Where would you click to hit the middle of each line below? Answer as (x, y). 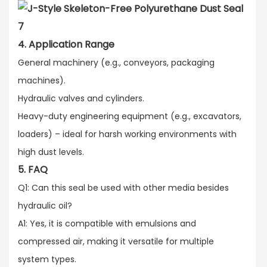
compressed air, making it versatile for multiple (116, 241)
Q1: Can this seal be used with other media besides (123, 187)
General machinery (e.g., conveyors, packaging (116, 62)
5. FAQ (33, 169)
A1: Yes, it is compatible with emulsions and (107, 223)
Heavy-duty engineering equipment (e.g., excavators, (130, 116)
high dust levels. (51, 152)
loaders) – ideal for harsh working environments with (127, 134)
